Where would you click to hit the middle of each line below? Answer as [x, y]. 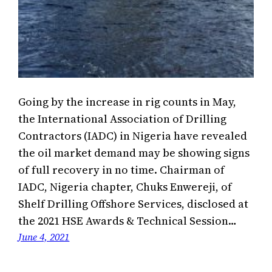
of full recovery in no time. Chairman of [122, 169]
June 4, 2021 [44, 236]
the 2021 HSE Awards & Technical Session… [128, 220]
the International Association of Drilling [123, 118]
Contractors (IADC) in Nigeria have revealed [133, 135]
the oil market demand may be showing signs [134, 152]
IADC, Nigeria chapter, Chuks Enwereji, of [125, 186]
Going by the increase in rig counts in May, [127, 101]
